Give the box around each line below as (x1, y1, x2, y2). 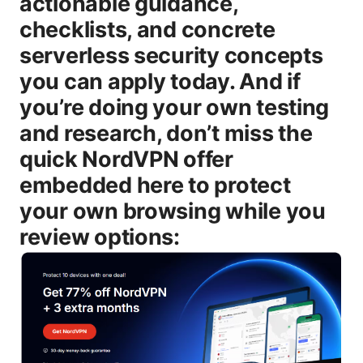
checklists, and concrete (19, 15, 275, 43)
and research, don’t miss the (19, 119, 313, 147)
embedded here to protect (19, 171, 291, 199)
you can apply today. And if (19, 67, 301, 95)
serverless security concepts (19, 41, 323, 69)
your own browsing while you (19, 197, 326, 224)
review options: (19, 223, 180, 250)
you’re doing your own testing (19, 93, 330, 121)
